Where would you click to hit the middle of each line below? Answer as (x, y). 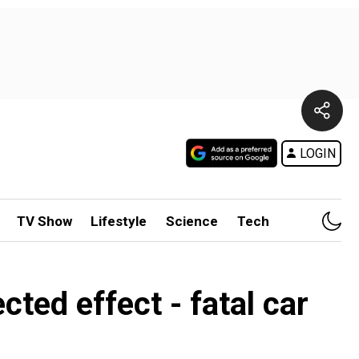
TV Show (44, 221)
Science (192, 221)
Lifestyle (119, 221)
